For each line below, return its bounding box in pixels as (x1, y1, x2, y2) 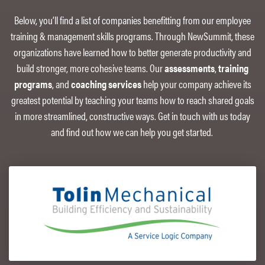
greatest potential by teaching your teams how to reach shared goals (11, 92, 254, 107)
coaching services (70, 76, 141, 91)
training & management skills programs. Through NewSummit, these (11, 28, 254, 43)
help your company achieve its (141, 76, 251, 91)
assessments (164, 60, 215, 75)
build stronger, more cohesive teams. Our (17, 60, 164, 75)
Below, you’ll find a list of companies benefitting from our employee (14, 12, 251, 27)
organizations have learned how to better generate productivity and (14, 44, 251, 59)
